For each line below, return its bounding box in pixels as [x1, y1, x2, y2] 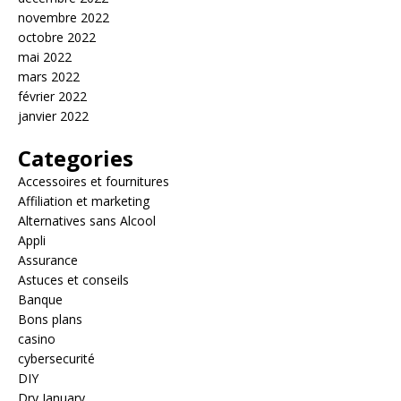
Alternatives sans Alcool [18, 212, 156, 230]
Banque [18, 291, 63, 309]
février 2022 [18, 88, 87, 106]
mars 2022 [18, 68, 80, 86]
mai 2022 [18, 48, 72, 66]
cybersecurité [18, 350, 95, 368]
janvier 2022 [18, 107, 89, 125]
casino [18, 330, 55, 348]
